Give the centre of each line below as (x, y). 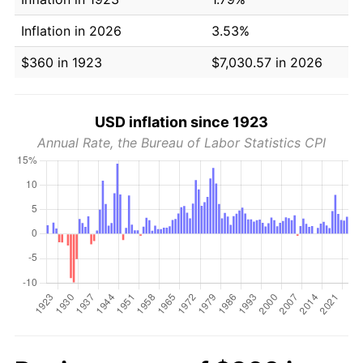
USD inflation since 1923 (181, 122)
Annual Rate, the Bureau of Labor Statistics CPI (181, 142)
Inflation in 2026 (71, 30)
